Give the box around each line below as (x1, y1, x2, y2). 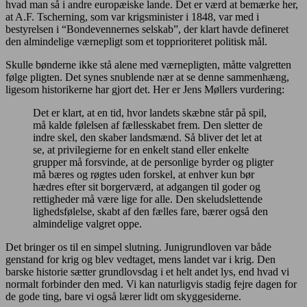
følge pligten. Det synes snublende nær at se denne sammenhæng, (5, 71, 289, 84)
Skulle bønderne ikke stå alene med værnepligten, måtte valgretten (5, 59, 291, 71)
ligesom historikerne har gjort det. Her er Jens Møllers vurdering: (5, 84, 284, 96)
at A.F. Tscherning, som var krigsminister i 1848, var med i (5, 11, 259, 23)
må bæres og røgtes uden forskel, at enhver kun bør (33, 169, 254, 181)
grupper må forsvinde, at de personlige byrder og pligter (33, 156, 273, 169)
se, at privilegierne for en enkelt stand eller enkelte (33, 144, 249, 156)
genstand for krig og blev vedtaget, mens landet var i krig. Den (5, 254, 275, 266)
